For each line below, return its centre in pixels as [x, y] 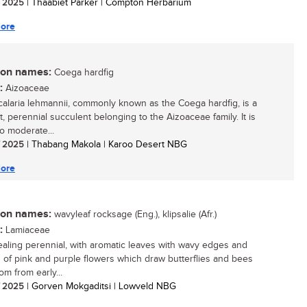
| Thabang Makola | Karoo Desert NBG [106, 145]
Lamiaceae [26, 230]
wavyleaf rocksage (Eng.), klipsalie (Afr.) [134, 214]
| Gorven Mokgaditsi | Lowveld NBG [100, 286]
